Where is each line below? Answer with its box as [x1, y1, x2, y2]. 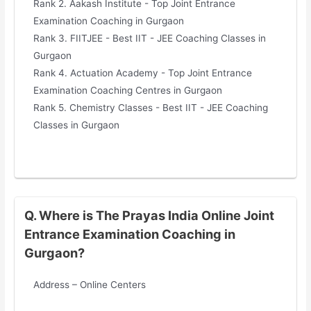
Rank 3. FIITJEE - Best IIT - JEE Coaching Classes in [33, 33, 267, 44]
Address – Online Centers [33, 279, 146, 291]
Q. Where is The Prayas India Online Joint [24, 208, 274, 224]
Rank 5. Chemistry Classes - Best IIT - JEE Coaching [33, 102, 269, 114]
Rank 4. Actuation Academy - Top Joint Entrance [33, 67, 253, 79]
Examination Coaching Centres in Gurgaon [33, 85, 223, 96]
